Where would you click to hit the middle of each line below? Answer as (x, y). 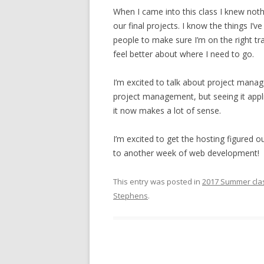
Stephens (131, 196)
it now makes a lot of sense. (167, 110)
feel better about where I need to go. (184, 54)
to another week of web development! (186, 153)
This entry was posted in (158, 181)
